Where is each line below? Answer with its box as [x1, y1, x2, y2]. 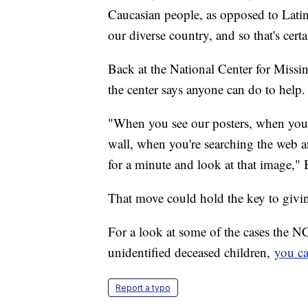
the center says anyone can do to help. [108, 80, 305, 98]
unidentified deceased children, [108, 243, 274, 261]
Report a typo [115, 282, 170, 293]
